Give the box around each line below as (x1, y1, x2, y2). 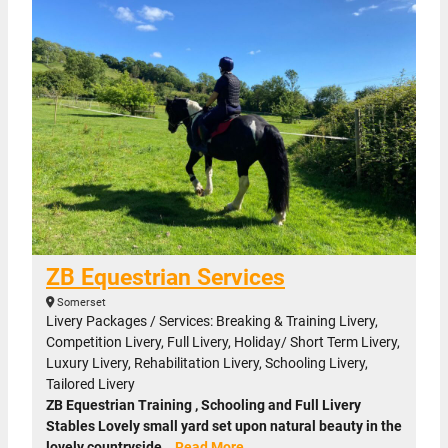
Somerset (54, 296, 106, 310)
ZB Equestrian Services (46, 264, 285, 292)
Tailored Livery (46, 376, 135, 393)
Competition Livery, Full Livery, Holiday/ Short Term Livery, (46, 334, 400, 351)
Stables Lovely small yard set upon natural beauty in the (46, 418, 402, 435)
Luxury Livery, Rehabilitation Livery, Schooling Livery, (46, 355, 368, 372)
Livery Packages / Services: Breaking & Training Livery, (46, 313, 378, 330)
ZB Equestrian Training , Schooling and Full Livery (46, 397, 361, 414)
